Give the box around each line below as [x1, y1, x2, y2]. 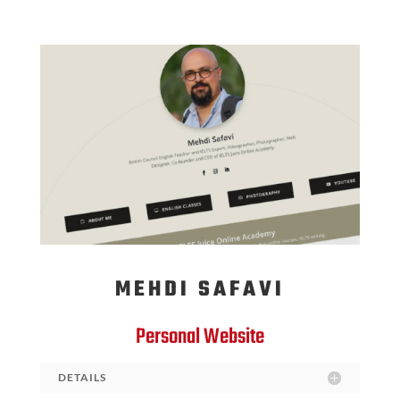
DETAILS [57, 370, 106, 384]
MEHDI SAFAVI [114, 272, 285, 306]
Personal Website [135, 320, 264, 354]
